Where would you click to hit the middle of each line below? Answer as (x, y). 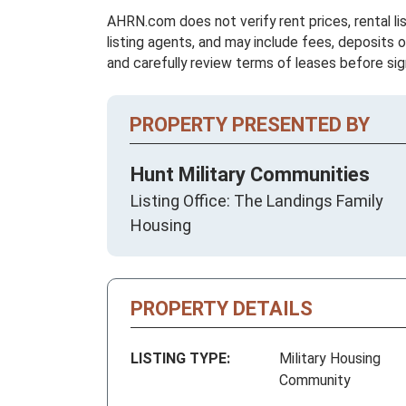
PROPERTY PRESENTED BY (250, 125)
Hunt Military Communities (250, 175)
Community (315, 381)
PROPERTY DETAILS (222, 309)
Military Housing (330, 359)
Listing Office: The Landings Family (257, 201)
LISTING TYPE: (180, 359)
